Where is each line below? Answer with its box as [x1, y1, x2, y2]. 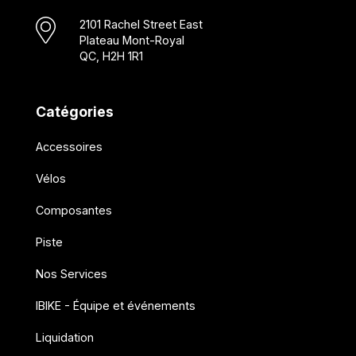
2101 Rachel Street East [79, 17, 203, 32]
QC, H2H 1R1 [79, 49, 143, 64]
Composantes [35, 203, 112, 218]
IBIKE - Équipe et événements [35, 299, 195, 313]
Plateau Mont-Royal [79, 33, 184, 48]
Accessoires [35, 140, 103, 154]
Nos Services [35, 267, 107, 281]
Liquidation [35, 331, 94, 345]
